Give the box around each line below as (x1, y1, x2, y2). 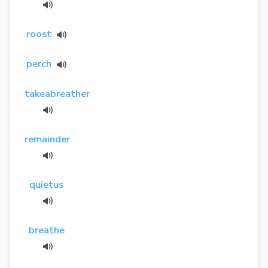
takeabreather (25, 86, 90, 100)
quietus (29, 177, 64, 191)
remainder (25, 132, 70, 146)
